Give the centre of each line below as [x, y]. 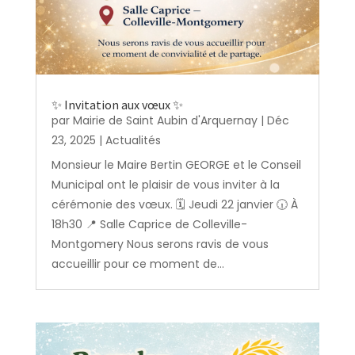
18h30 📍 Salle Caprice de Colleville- [149, 224]
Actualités [133, 140]
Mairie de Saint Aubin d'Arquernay [165, 120]
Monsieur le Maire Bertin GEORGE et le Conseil [176, 164]
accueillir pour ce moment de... [137, 263]
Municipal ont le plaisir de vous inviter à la [165, 184]
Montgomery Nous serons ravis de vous [160, 244]
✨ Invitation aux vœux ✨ [117, 104]
